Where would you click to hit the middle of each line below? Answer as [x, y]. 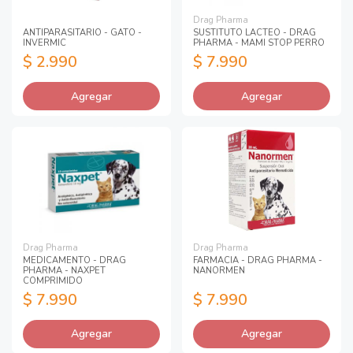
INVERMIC [45, 43]
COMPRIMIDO [53, 281]
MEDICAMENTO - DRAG [74, 260]
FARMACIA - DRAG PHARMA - [258, 260]
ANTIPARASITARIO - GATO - [82, 32]
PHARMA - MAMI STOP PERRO [259, 43]
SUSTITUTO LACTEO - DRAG [255, 32]
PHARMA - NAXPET [64, 270]
